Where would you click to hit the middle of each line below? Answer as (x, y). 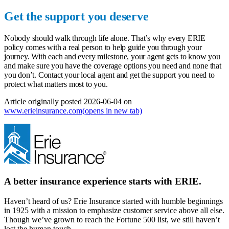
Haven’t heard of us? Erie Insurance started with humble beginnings (113, 201)
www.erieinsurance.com (43, 111)
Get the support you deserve (76, 17)
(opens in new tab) (112, 111)
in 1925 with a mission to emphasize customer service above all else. (114, 210)
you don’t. (21, 75)
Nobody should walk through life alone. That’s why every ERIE (105, 38)
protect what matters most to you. (57, 84)
